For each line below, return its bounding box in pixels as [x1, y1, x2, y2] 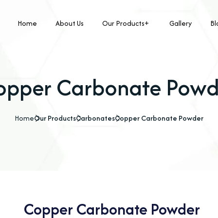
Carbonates [76, 113, 115, 123]
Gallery [169, 18, 192, 28]
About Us [55, 18, 84, 28]
